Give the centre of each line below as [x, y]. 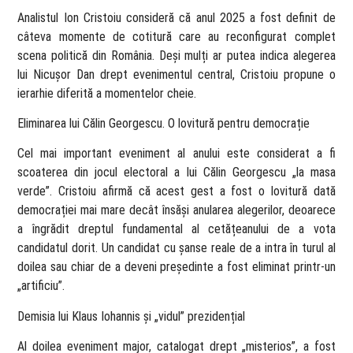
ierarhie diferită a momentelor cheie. [107, 93]
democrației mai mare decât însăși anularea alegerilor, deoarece [176, 210]
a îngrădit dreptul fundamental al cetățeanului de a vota [176, 229]
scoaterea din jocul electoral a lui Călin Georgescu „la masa [176, 173]
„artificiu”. [41, 286]
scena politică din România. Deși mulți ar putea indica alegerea [176, 55]
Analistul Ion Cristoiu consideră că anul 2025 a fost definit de [176, 17]
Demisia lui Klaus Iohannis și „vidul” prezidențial [132, 316]
